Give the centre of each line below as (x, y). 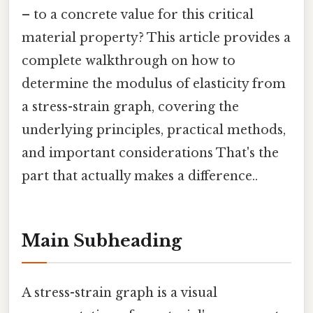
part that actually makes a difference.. (140, 176)
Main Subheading (102, 240)
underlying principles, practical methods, (154, 130)
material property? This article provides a (156, 38)
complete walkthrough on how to (129, 61)
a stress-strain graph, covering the (130, 107)
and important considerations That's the (150, 153)
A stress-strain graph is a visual (119, 293)
